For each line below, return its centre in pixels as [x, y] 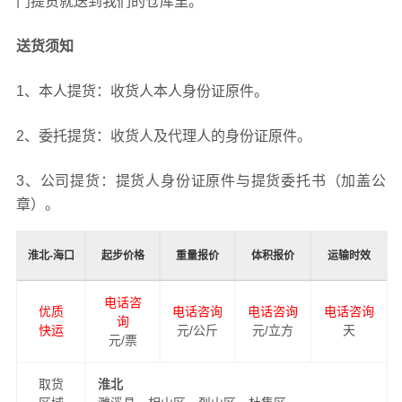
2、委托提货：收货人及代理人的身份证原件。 [163, 135]
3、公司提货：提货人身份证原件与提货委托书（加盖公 [201, 180]
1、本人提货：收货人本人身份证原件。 [142, 91]
